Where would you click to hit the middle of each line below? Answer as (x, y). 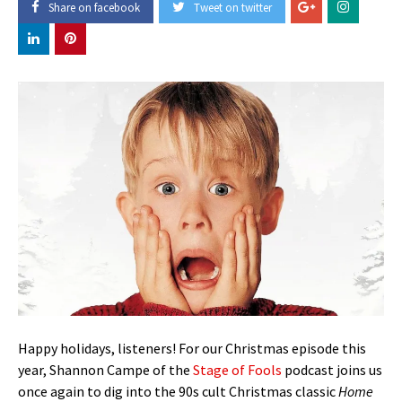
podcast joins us (332, 370)
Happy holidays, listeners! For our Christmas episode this (192, 349)
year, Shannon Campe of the (105, 370)
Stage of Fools (237, 370)
